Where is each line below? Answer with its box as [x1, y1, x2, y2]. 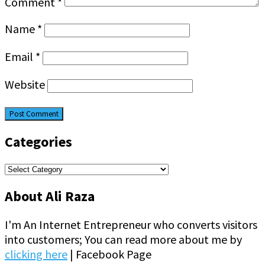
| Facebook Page [67, 247, 151, 261]
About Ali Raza [5, 187, 95, 205]
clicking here [5, 247, 67, 261]
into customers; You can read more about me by [5, 232, 242, 247]
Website [5, 77, 45, 92]
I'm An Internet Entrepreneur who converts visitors [5, 217, 257, 232]
